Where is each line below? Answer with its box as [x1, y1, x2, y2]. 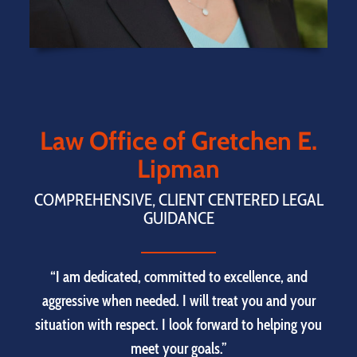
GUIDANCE [143, 207, 214, 229]
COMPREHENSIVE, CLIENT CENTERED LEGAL [33, 189, 324, 210]
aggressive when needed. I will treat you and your [41, 292, 316, 311]
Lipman [137, 153, 220, 185]
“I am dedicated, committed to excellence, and [49, 268, 308, 287]
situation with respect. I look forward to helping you [35, 316, 322, 335]
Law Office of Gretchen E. [40, 125, 317, 157]
